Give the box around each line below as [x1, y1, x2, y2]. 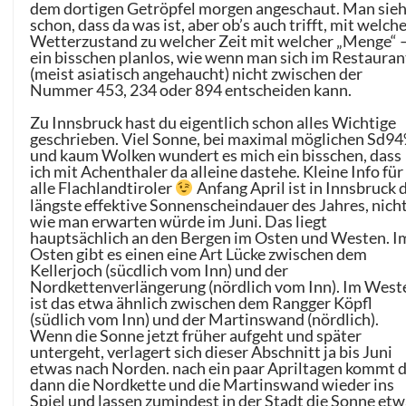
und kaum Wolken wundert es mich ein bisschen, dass [30, 145, 402, 166]
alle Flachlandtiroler [30, 178, 176, 198]
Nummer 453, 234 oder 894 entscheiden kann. [30, 80, 353, 101]
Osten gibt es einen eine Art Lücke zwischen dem [30, 243, 368, 264]
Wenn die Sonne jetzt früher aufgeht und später [30, 324, 362, 345]
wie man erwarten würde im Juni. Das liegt [30, 210, 328, 231]
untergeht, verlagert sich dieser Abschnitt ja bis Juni [30, 341, 393, 362]
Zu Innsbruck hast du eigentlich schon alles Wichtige [30, 112, 397, 133]
